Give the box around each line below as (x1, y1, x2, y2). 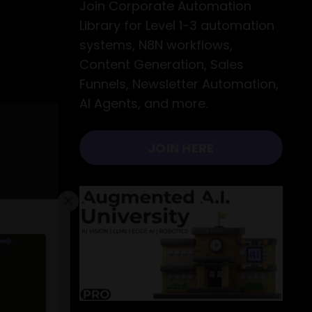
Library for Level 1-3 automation (79, 17, 274, 35)
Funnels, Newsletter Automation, (79, 75, 279, 93)
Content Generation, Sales (79, 56, 244, 74)
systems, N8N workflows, (79, 36, 233, 54)
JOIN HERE (148, 139, 214, 157)
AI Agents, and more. (79, 95, 208, 113)
